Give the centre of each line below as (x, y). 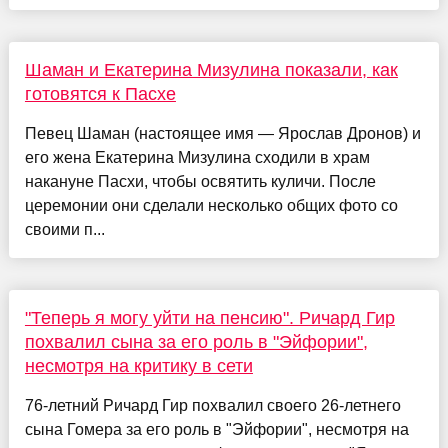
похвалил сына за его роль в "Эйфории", (196, 342)
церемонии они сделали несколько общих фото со (211, 206)
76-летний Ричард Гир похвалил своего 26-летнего (212, 406)
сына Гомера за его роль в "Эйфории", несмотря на (216, 430)
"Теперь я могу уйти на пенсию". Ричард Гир (209, 318)
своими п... (64, 230)
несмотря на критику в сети (138, 366)
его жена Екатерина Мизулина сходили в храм (197, 158)
